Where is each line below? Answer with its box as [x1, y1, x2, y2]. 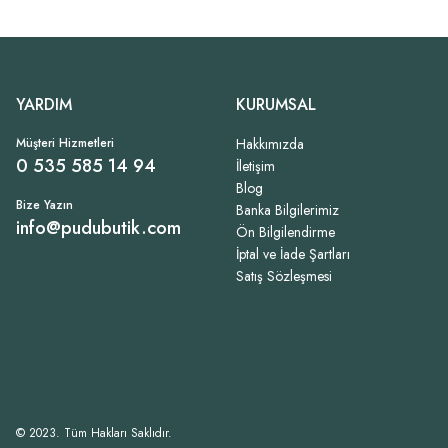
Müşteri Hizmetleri [16, 134, 114, 152]
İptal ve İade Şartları [236, 244, 350, 264]
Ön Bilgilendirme [236, 222, 335, 242]
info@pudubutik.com [16, 215, 181, 241]
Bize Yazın [16, 196, 73, 214]
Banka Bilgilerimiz [236, 200, 339, 220]
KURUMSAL [236, 93, 316, 116]
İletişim [236, 156, 275, 176]
